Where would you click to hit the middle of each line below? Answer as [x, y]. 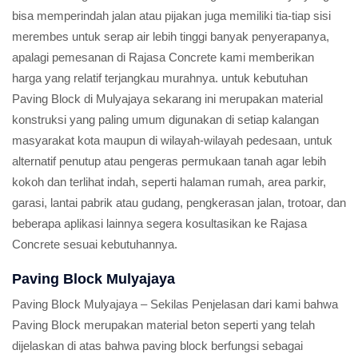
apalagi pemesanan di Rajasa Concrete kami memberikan [163, 57]
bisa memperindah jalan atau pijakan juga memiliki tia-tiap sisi [171, 16]
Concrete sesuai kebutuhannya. [95, 244]
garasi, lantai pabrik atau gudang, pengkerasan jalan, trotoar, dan [179, 203]
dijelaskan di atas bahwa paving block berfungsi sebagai [157, 346]
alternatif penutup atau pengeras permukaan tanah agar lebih [169, 161]
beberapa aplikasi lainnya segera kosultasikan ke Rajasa [159, 223]
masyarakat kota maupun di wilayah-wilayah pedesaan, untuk [172, 140]
